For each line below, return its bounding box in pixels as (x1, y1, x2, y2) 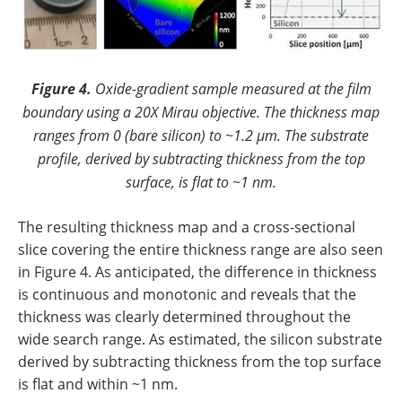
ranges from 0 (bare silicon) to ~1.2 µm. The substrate (33, 126, 369, 145)
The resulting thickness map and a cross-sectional (18, 217, 355, 238)
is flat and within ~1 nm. (18, 374, 178, 395)
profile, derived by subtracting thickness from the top (37, 149, 365, 169)
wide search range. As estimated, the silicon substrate (18, 329, 382, 350)
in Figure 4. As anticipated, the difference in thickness (18, 262, 377, 283)
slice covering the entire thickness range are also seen (18, 240, 383, 260)
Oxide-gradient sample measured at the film (94, 79, 371, 99)
